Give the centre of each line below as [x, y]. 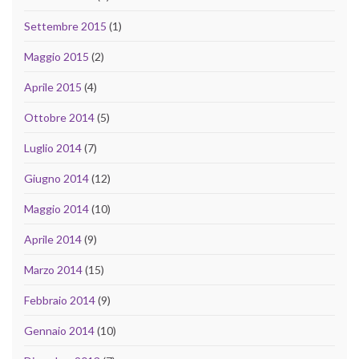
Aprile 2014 [53, 240]
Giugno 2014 [56, 179]
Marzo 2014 [53, 270]
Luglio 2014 [53, 148]
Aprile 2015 [53, 87]
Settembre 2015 [65, 26]
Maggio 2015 [56, 57]
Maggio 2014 [56, 209]
